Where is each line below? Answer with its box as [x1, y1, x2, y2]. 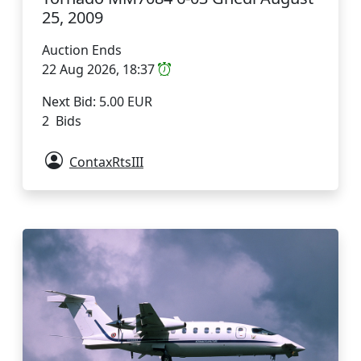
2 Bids [42, 112, 81, 131]
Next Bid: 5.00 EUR [42, 93, 152, 111]
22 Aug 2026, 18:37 [42, 60, 158, 79]
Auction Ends [42, 41, 122, 60]
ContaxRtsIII [69, 153, 143, 172]
